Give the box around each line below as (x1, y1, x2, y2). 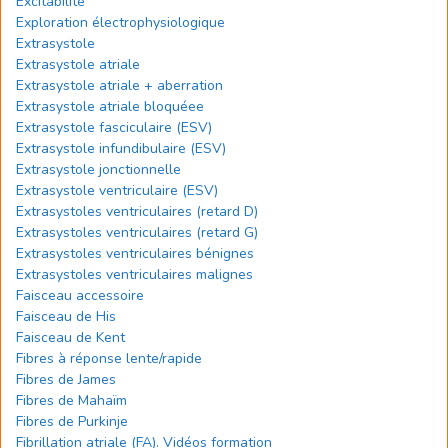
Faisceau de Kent (16, 328, 125, 347)
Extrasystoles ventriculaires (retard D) (16, 202, 258, 221)
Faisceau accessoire (16, 286, 144, 305)
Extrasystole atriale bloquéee (16, 97, 204, 116)
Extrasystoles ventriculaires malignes (16, 265, 253, 284)
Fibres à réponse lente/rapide (16, 349, 202, 368)
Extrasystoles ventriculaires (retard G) (16, 223, 258, 242)
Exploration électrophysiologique (16, 13, 225, 32)
